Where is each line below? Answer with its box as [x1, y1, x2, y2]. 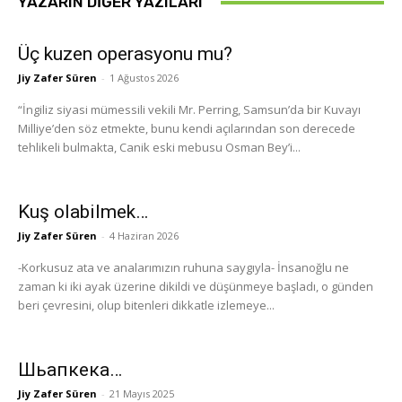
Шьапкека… [18, 359, 122, 381]
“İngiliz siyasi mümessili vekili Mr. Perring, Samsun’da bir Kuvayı [18, 101, 361, 118]
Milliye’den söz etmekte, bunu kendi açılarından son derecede [18, 120, 355, 137]
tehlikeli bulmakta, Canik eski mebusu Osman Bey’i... [18, 139, 301, 156]
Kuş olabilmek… [18, 201, 148, 223]
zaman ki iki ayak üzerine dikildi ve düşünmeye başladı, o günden [18, 278, 373, 295]
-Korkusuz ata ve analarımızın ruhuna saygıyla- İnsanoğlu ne [18, 259, 183, 276]
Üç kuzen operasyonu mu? [18, 43, 232, 66]
